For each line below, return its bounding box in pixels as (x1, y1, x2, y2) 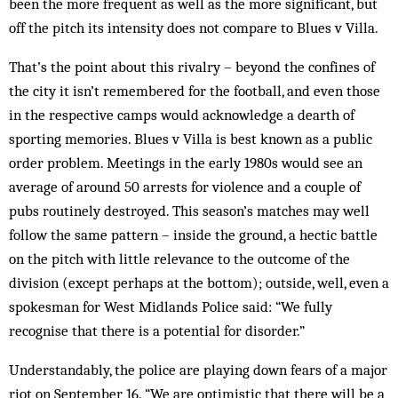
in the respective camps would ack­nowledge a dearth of (9, 106, 354, 123)
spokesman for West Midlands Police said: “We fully (9, 298, 332, 315)
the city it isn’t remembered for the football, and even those (9, 82, 380, 99)
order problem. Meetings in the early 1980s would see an (9, 154, 362, 171)
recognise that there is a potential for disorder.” (9, 322, 305, 339)
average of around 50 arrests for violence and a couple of (9, 178, 361, 195)
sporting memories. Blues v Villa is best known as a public (9, 130, 372, 147)
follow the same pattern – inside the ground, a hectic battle (9, 226, 378, 243)
